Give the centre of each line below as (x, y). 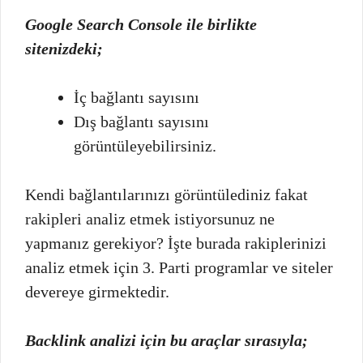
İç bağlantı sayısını (137, 97)
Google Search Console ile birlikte (141, 24)
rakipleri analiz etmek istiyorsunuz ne (150, 218)
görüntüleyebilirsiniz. (145, 145)
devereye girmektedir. (97, 291)
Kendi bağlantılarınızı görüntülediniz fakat (167, 194)
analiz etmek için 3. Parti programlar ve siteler (179, 267)
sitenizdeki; (64, 48)
